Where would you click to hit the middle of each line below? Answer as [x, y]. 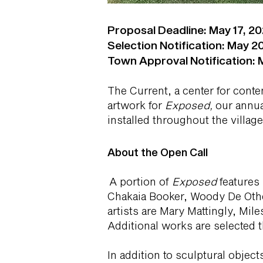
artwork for [136, 105]
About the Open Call [158, 152]
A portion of [140, 181]
